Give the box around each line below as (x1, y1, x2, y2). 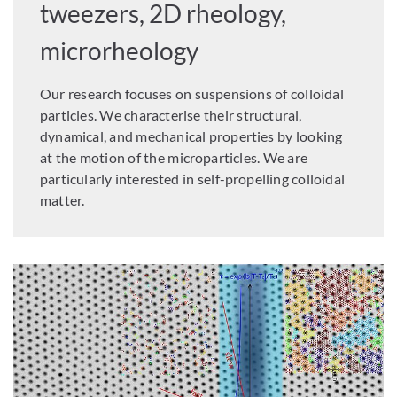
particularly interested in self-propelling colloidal (40, 170, 346, 188)
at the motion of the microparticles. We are (40, 149, 308, 167)
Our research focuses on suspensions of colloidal (40, 85, 344, 103)
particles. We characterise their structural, (40, 106, 302, 124)
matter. (40, 191, 85, 209)
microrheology (40, 35, 199, 66)
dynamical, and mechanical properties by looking (40, 128, 343, 145)
